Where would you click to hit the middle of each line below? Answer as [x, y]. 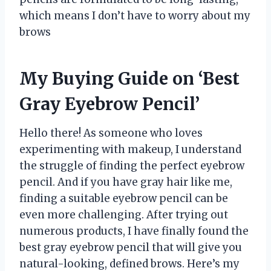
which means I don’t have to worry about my [135, 15]
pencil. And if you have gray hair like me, [126, 182]
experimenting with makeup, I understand [130, 149]
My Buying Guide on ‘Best [129, 78]
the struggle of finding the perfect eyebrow [132, 165]
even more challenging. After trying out [124, 214]
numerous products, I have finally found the [134, 231]
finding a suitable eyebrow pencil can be [124, 198]
